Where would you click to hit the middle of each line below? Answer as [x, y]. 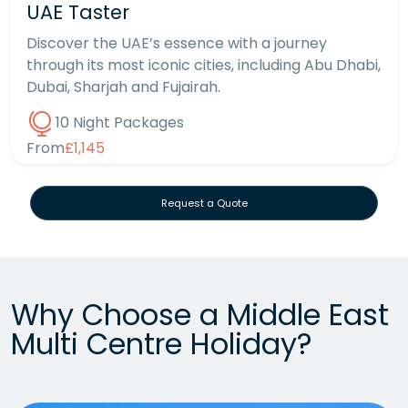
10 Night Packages [120, 123]
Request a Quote [204, 204]
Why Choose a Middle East [200, 315]
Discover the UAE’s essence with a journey [177, 43]
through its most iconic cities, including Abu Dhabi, [204, 65]
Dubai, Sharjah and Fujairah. [123, 87]
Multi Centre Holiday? [162, 344]
